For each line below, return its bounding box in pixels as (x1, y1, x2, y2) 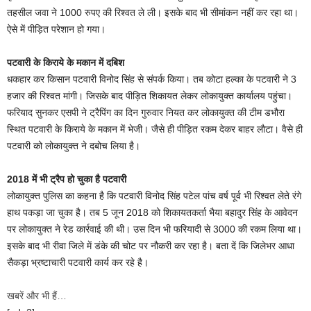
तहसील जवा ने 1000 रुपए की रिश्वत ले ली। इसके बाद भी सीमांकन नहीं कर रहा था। (7, 7, 299, 18)
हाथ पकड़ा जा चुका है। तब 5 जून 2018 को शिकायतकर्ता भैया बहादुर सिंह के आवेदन (7, 207, 298, 218)
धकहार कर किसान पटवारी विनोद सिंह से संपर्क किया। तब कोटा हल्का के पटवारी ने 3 (7, 74, 296, 85)
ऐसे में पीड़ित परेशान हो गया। (7, 24, 106, 35)
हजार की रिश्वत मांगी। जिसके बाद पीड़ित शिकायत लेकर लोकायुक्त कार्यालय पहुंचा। (7, 90, 292, 101)
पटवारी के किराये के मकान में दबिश (7, 57, 124, 68)
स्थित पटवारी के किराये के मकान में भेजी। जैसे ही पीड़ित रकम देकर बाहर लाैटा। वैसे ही (7, 124, 303, 135)
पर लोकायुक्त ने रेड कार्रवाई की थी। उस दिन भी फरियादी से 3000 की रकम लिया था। (7, 224, 302, 235)
